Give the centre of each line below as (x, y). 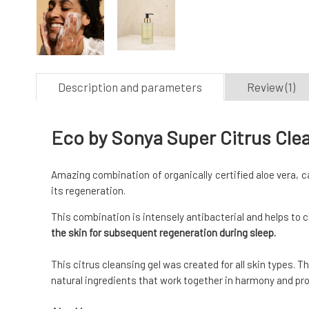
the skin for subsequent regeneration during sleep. (163, 233)
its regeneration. (88, 191)
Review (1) (271, 87)
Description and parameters (130, 87)
